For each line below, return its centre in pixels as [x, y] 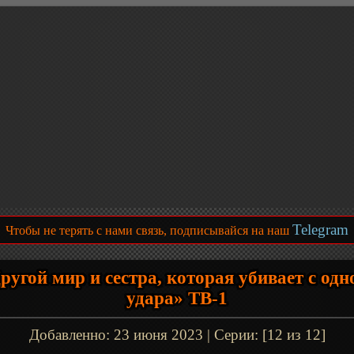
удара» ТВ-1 [177, 298]
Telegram [320, 230]
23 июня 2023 [158, 335]
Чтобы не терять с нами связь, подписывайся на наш [149, 230]
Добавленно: [71, 335]
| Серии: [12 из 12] [264, 335]
